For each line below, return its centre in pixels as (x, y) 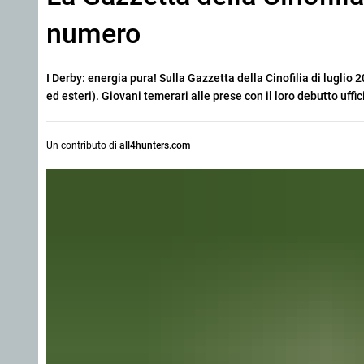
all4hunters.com (155, 145)
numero (93, 34)
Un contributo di (83, 145)
